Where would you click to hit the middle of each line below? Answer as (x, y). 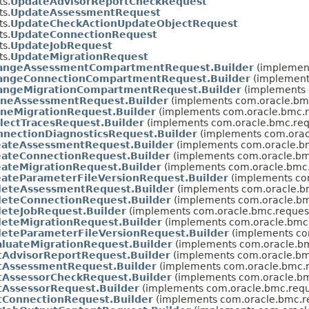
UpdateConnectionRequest (84, 34)
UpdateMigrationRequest (79, 56)
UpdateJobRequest (61, 45)
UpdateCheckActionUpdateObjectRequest (124, 23)
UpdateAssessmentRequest (86, 12)
